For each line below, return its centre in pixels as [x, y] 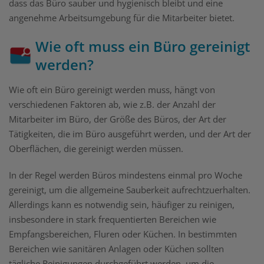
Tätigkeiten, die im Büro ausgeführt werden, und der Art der [130, 134]
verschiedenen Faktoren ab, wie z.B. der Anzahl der [112, 105]
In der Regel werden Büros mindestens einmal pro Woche [126, 175]
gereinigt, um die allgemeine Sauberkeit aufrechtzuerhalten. [130, 190]
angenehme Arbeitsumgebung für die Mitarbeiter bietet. [122, 18]
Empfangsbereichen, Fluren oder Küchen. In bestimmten [123, 234]
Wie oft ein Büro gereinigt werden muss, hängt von [112, 90]
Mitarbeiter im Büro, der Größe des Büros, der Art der [118, 119]
